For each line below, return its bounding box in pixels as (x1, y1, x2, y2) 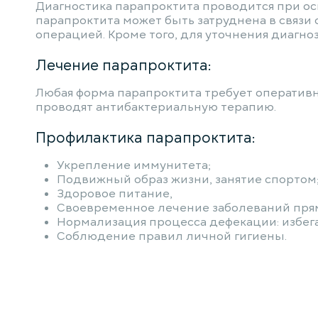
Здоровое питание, (57, 186, 172, 202)
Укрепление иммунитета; (57, 158, 211, 173)
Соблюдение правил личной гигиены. (57, 229, 287, 244)
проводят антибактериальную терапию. (35, 99, 276, 115)
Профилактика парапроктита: (35, 128, 256, 148)
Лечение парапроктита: (35, 55, 212, 75)
